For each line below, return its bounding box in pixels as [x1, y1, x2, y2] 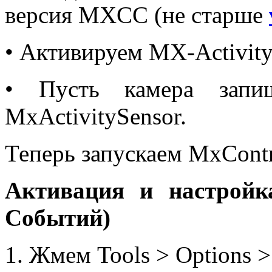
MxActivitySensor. [5, 103, 186, 129]
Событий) [5, 204, 110, 231]
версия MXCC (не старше [5, 1, 269, 28]
